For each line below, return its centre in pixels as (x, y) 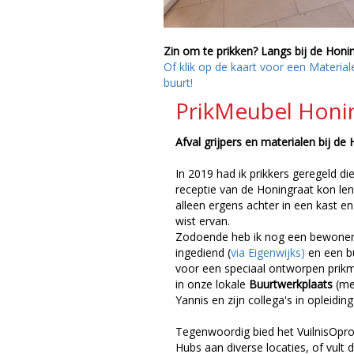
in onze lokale (212, 284)
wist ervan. (203, 220)
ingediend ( (203, 252)
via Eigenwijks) (268, 252)
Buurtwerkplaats (291, 284)
